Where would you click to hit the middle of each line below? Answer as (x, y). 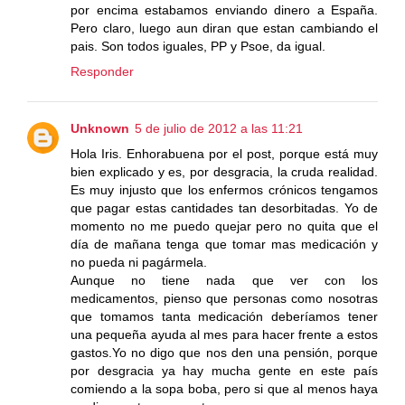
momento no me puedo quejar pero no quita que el (224, 226)
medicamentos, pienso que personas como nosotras (224, 299)
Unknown (100, 129)
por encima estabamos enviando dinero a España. (224, 10)
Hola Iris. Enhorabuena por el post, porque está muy (224, 154)
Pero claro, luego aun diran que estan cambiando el (224, 28)
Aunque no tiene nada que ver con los (224, 281)
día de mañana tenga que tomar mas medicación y (224, 245)
